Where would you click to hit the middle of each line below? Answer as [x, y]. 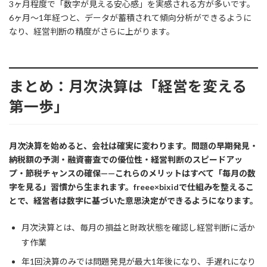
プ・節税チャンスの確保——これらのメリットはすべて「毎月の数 [132, 173]
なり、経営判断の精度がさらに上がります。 [92, 32]
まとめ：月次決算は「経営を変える [128, 86]
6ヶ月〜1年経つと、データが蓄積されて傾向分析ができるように [130, 18]
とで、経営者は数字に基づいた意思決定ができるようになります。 [133, 201]
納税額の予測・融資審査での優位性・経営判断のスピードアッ [126, 160]
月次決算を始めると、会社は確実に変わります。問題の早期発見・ [133, 146]
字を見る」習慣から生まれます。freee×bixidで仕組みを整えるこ [131, 187]
